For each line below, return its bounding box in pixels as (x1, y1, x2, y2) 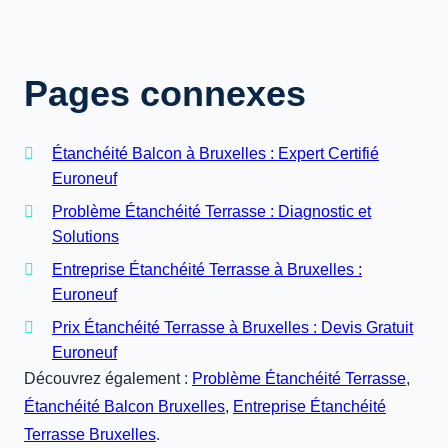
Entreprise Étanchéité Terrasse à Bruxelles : (52, 261, 362, 278)
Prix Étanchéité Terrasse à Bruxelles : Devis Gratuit (52, 319, 413, 336)
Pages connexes (24, 73, 306, 114)
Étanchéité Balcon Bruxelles (24, 398, 225, 415)
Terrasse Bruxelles (24, 426, 156, 443)
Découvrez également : (24, 370, 192, 387)
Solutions (52, 228, 119, 245)
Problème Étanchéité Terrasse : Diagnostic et (52, 203, 371, 220)
